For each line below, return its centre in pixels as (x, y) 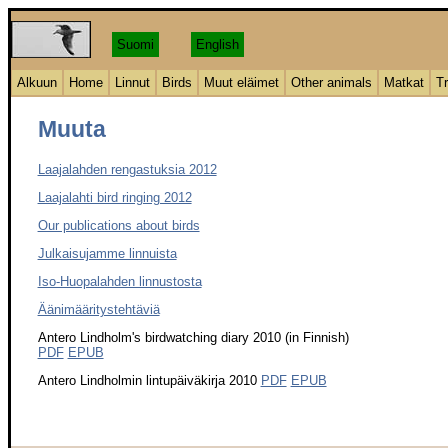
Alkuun (37, 82)
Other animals (331, 82)
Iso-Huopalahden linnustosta (119, 281)
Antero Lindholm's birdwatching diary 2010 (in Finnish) (193, 337)
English (217, 44)
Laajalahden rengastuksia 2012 (127, 169)
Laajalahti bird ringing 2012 (114, 197)
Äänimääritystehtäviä (98, 309)
